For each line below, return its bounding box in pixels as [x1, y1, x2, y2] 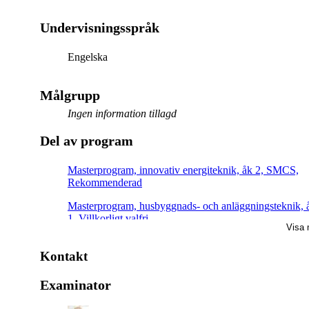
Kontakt [40, 248, 88, 263]
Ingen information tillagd [68, 107, 177, 119]
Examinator [40, 277, 111, 292]
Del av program [40, 132, 133, 148]
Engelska [68, 50, 108, 63]
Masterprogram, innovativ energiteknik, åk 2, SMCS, [68, 163, 299, 176]
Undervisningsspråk [40, 19, 159, 35]
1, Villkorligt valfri [68, 212, 148, 224]
